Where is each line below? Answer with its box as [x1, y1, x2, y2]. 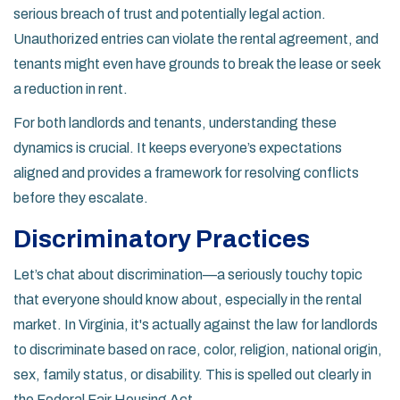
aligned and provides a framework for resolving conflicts [13, 165, 359, 181]
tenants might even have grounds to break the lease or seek [13, 56, 380, 72]
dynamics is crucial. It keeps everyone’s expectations [13, 140, 342, 156]
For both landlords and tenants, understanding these [13, 115, 337, 131]
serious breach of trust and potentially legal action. [13, 6, 326, 22]
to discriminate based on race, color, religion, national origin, [13, 342, 382, 358]
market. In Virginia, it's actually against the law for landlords [13, 317, 378, 333]
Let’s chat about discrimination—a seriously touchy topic [13, 267, 362, 283]
